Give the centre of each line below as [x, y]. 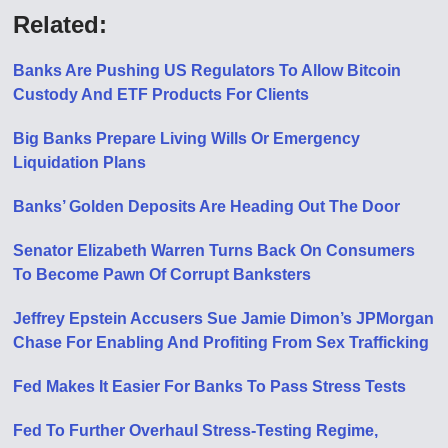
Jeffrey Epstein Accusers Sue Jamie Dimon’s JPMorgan [224, 319]
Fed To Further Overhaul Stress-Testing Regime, [196, 431]
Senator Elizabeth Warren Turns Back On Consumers [214, 251]
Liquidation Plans [80, 163]
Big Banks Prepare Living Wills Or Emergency [187, 139]
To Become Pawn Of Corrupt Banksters [162, 275]
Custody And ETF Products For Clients [161, 95]
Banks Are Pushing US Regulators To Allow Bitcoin [207, 71]
